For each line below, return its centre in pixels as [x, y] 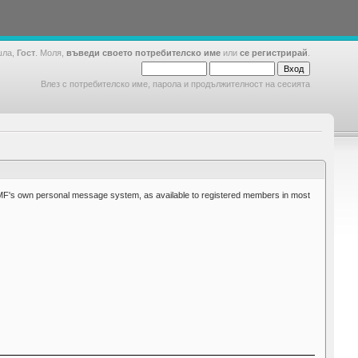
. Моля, [51, 53]
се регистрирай [274, 53]
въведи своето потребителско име [143, 53]
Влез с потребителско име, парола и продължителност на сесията [175, 84]
